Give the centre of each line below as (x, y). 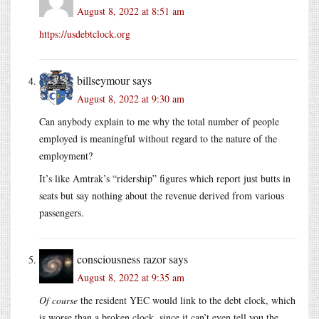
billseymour (103, 80)
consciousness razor (121, 258)
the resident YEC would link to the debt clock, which (187, 300)
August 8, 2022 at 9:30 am (131, 98)
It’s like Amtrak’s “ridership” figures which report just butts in (165, 178)
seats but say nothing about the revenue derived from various (162, 195)
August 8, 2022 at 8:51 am (131, 11)
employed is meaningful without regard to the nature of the (158, 138)
